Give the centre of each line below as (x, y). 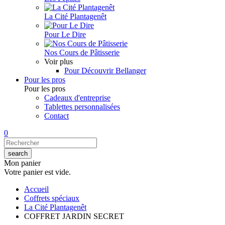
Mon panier (22, 163)
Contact (57, 116)
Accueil (36, 189)
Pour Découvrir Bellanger (105, 71)
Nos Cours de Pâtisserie (82, 52)
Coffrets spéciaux (52, 198)
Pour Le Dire (65, 34)
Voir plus (59, 62)
